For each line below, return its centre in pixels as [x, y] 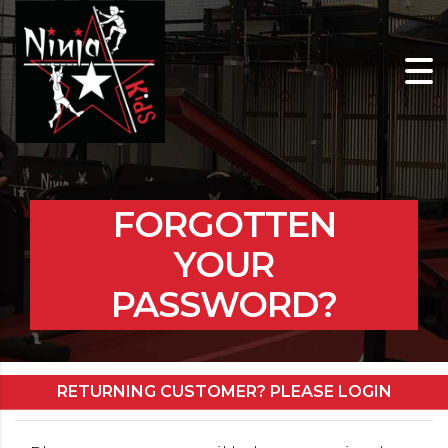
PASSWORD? [224, 304]
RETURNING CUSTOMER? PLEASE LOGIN [224, 391]
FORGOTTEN [224, 224]
